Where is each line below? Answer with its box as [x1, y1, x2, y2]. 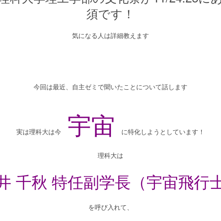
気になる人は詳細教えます [72, 32, 149, 39]
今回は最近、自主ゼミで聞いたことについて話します [34, 83, 187, 91]
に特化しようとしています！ [115, 128, 205, 136]
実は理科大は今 [16, 128, 68, 136]
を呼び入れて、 [88, 204, 133, 211]
